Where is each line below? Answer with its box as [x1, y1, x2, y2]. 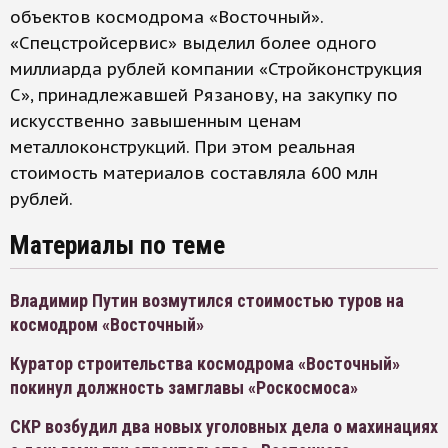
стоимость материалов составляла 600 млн [10, 162, 378, 185]
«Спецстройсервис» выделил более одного [10, 32, 377, 55]
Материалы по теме [10, 230, 225, 261]
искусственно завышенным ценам [10, 110, 302, 133]
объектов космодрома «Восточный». [10, 6, 323, 29]
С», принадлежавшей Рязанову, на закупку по [10, 84, 398, 107]
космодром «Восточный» [10, 314, 204, 336]
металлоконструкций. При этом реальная [10, 136, 356, 159]
